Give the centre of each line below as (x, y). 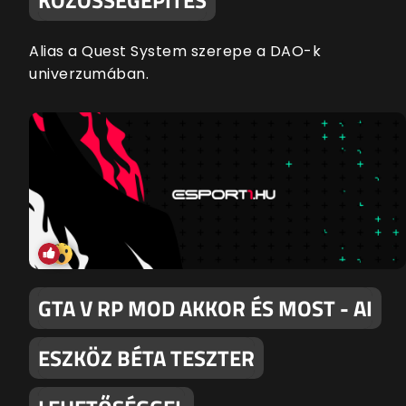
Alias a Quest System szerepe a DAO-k (175, 51)
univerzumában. (89, 73)
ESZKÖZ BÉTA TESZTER (146, 358)
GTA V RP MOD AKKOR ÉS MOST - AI (205, 308)
